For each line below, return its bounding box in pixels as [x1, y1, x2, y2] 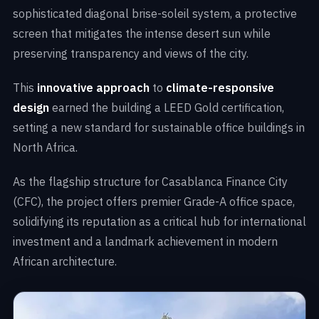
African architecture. [13, 254, 117, 269]
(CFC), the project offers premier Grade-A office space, [13, 194, 295, 209]
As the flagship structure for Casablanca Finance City [13, 174, 288, 189]
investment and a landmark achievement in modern [13, 234, 278, 249]
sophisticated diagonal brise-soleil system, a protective [13, 6, 297, 21]
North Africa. [13, 140, 78, 155]
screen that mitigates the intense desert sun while [13, 26, 271, 41]
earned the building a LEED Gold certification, [49, 100, 284, 115]
